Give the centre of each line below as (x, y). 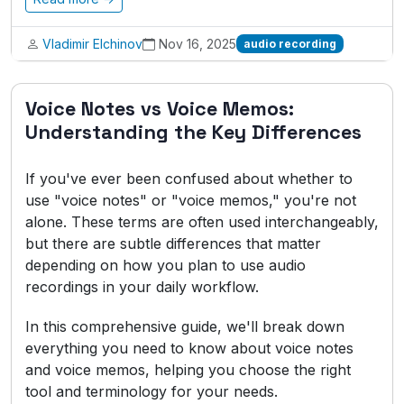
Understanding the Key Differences (193, 132)
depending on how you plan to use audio (165, 265)
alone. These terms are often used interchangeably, (202, 222)
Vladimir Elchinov (92, 44)
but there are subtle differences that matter (173, 243)
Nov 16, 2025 (197, 44)
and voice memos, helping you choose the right (188, 370)
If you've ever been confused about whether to (189, 179)
